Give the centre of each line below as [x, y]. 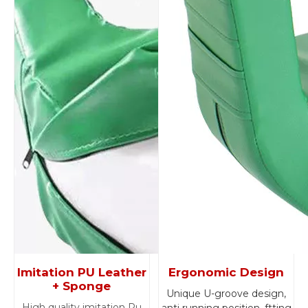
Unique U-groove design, [227, 294]
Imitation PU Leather [81, 272]
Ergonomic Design [227, 272]
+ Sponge [82, 286]
